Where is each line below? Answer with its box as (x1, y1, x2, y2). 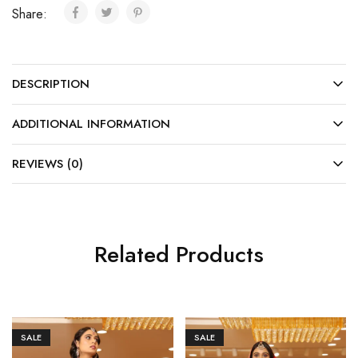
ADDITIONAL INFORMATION (12, 115, 170, 133)
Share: (12, 5, 51, 24)
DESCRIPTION (12, 75, 89, 93)
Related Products (94, 238, 264, 272)
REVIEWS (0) (12, 155, 83, 173)
